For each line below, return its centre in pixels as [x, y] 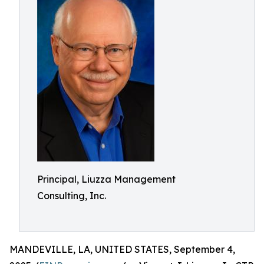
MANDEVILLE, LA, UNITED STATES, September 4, [122, 249]
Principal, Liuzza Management [106, 179]
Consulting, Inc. [72, 196]
